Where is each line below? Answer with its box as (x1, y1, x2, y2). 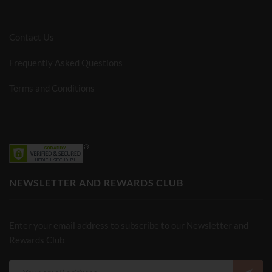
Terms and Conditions (9, 82, 95, 93)
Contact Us (9, 31, 54, 42)
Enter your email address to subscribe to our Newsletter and (9, 219, 248, 231)
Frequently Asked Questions (9, 56, 123, 68)
